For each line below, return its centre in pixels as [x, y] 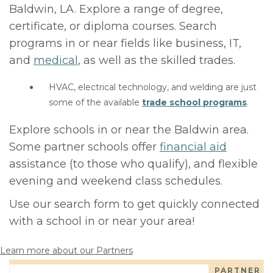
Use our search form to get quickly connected [134, 204]
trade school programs [194, 102]
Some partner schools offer [84, 147]
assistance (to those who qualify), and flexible [133, 164]
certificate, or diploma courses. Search [113, 26]
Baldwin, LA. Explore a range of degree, [116, 9]
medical [56, 60]
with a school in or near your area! [102, 221]
